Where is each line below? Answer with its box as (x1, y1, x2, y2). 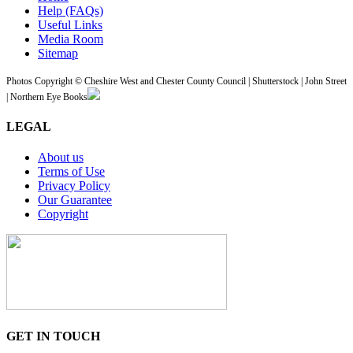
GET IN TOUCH (6, 329, 100, 344)
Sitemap (38, 46, 78, 60)
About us (38, 150, 84, 165)
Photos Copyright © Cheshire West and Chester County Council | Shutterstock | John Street (6, 75, 347, 87)
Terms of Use (38, 165, 105, 179)
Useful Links (38, 17, 102, 32)
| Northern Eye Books (6, 91, 87, 102)
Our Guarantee (38, 193, 112, 207)
